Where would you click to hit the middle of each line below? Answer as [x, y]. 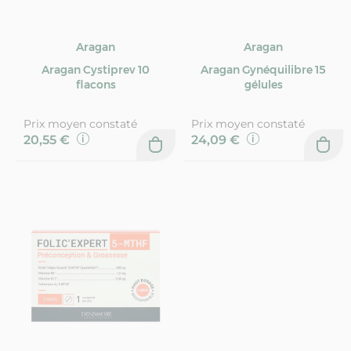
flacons [96, 84]
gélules [263, 84]
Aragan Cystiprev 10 [96, 69]
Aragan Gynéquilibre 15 [263, 69]
